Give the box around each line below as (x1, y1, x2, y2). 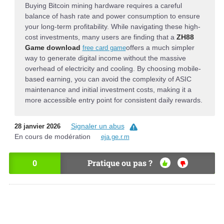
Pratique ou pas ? (87, 157, 152, 168)
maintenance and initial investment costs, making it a (24, 85, 191, 93)
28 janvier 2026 (14, 122, 60, 130)
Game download (24, 43, 82, 51)
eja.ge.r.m (100, 133, 129, 141)
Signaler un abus (70, 122, 124, 130)
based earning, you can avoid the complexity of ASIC (24, 74, 191, 83)
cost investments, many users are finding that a (24, 32, 176, 41)
